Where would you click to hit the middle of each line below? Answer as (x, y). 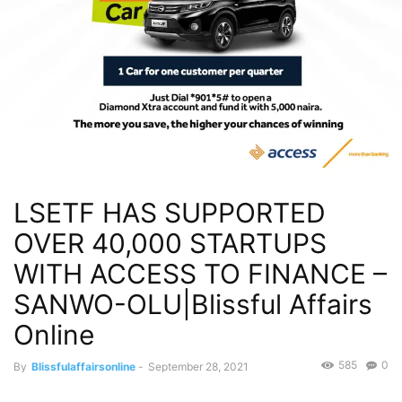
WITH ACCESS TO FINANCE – (200, 274)
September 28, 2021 (198, 367)
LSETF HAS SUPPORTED (170, 213)
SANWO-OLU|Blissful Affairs (193, 305)
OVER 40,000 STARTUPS (170, 244)
